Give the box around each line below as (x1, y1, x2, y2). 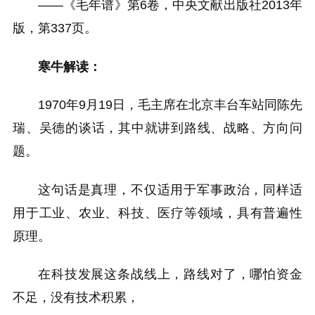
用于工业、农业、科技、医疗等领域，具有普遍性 (13, 205, 302, 220)
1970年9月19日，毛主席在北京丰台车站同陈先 (38, 98, 302, 112)
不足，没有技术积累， (13, 290, 139, 305)
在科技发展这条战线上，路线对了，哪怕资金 (38, 267, 302, 282)
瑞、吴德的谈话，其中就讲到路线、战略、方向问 (13, 121, 302, 136)
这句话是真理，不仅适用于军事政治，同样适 (38, 182, 302, 197)
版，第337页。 (13, 20, 97, 35)
